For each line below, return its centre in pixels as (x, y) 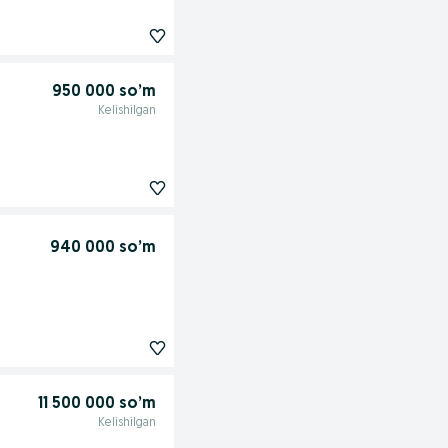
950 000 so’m (103, 91)
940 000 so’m (102, 247)
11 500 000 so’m (96, 403)
